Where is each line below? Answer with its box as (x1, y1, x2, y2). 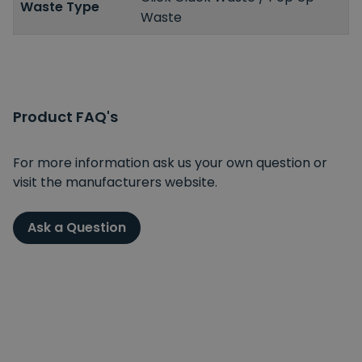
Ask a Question (27, 217, 126, 237)
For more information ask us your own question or (13, 153, 327, 172)
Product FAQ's (13, 106, 118, 127)
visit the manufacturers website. (13, 172, 217, 192)
